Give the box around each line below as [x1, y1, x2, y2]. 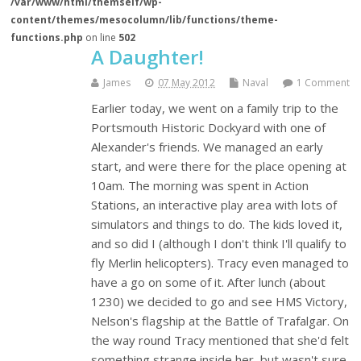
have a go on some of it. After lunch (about [91, 274, 326, 291]
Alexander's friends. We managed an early [91, 139, 324, 156]
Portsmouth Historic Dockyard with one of [91, 119, 326, 136]
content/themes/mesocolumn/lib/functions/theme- [10, 13, 279, 27]
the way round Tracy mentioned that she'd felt [91, 332, 350, 349]
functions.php [10, 31, 84, 45]
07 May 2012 [158, 76, 216, 90]
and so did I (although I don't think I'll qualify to [91, 235, 347, 252]
